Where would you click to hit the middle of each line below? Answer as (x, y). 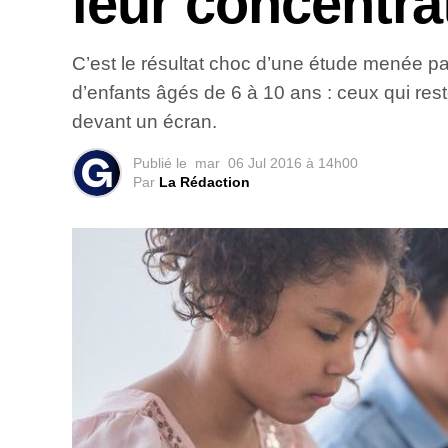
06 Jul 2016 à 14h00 (293, 163)
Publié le (160, 163)
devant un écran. (144, 122)
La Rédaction (204, 182)
